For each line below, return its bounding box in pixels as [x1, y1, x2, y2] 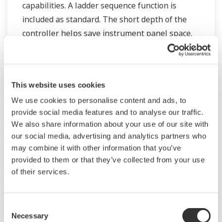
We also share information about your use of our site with [11, 119, 209, 128]
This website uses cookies [11, 80, 106, 89]
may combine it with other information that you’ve [11, 143, 181, 152]
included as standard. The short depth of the [22, 14, 187, 25]
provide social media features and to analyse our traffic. [11, 108, 204, 116]
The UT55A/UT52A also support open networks [22, 42, 200, 53]
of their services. [11, 167, 69, 176]
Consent [3, 201, 31, 210]
